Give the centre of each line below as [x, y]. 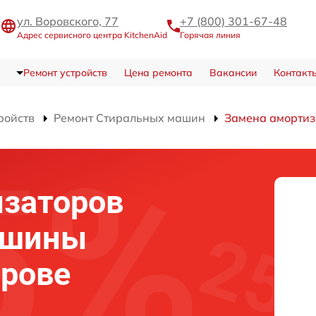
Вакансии [233, 73]
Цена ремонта [158, 73]
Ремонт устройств [65, 73]
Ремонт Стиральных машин [129, 118]
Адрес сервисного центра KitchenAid [92, 35]
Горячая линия [210, 35]
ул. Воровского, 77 [68, 21]
